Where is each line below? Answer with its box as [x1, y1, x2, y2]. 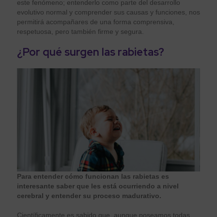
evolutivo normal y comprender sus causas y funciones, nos [17, 8, 200, 16]
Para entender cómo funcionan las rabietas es [17, 172, 169, 180]
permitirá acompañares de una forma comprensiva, [17, 17, 174, 26]
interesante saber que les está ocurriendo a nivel [17, 182, 179, 190]
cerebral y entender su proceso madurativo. [17, 191, 163, 200]
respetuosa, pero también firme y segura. [17, 27, 146, 35]
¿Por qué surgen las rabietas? [17, 45, 164, 59]
